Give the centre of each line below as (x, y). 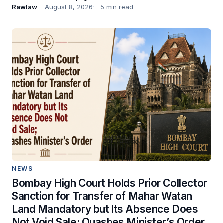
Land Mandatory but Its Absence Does (105, 209)
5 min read (117, 7)
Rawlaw (25, 7)
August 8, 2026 (69, 7)
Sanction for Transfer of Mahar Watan (102, 196)
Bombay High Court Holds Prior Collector (110, 183)
